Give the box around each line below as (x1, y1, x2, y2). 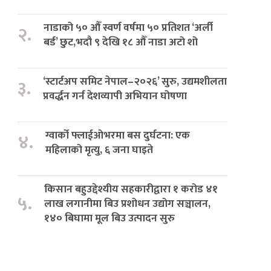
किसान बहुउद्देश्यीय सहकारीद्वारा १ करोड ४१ (44, 180, 218, 198)
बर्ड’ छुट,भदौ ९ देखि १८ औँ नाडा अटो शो (44, 33, 198, 51)
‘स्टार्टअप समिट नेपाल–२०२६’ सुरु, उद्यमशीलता (43, 73, 227, 91)
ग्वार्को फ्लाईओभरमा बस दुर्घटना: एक (45, 126, 191, 145)
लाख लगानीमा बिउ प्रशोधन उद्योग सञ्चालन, (44, 195, 211, 213)
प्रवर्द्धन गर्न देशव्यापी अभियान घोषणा (43, 87, 188, 105)
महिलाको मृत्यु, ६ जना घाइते (45, 141, 154, 159)
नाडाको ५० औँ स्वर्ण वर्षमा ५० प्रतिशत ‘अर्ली (44, 19, 214, 37)
